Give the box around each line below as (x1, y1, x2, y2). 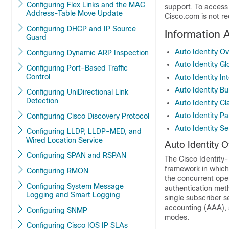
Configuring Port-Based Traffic (27, 64, 67, 72)
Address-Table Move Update (26, 9, 123, 17)
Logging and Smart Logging (26, 191, 120, 199)
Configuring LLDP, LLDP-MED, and (27, 127, 88, 135)
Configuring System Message (27, 182, 94, 190)
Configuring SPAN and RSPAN (27, 151, 126, 159)
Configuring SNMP (67, 206, 87, 214)
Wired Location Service (26, 136, 103, 144)
